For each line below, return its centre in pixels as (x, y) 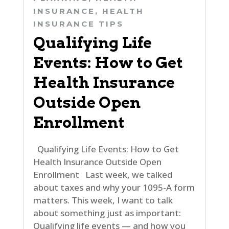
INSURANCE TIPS (78, 24)
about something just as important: (107, 213)
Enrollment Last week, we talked (102, 174)
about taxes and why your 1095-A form (114, 187)
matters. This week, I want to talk (103, 200)
